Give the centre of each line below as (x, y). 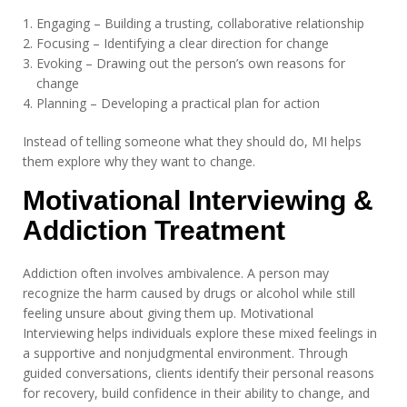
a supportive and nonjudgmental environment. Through (185, 353)
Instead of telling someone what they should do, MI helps (192, 141)
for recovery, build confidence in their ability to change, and (196, 393)
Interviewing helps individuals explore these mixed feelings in (200, 333)
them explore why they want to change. (139, 161)
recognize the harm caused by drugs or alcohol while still (189, 293)
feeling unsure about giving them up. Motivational (168, 313)
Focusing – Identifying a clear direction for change (183, 43)
